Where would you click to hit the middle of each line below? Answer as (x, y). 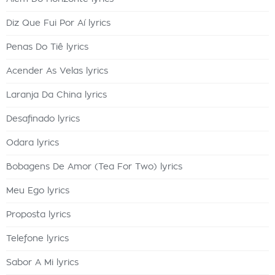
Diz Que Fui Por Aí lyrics (58, 23)
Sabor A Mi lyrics (42, 263)
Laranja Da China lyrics (56, 95)
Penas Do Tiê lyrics (47, 47)
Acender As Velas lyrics (57, 71)
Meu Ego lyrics (38, 191)
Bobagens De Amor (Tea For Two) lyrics (94, 167)
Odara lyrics (33, 143)
